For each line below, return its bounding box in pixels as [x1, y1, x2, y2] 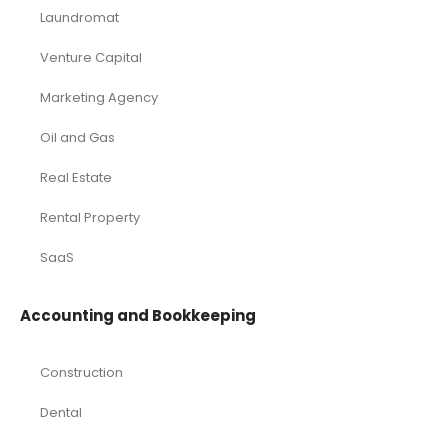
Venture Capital [40, 48, 142, 67]
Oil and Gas [40, 128, 115, 147]
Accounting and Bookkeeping [20, 305, 256, 326]
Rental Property [40, 208, 140, 227]
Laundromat [40, 8, 119, 27]
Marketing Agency [40, 88, 158, 107]
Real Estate [40, 168, 112, 187]
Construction [40, 363, 123, 382]
